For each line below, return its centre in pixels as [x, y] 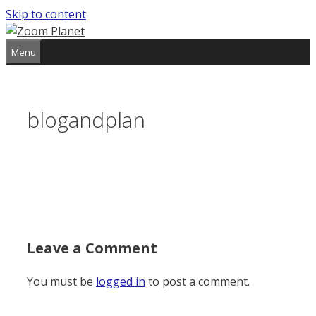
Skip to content [46, 14]
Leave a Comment [92, 248]
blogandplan [86, 119]
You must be [61, 281]
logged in [121, 281]
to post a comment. [197, 281]
